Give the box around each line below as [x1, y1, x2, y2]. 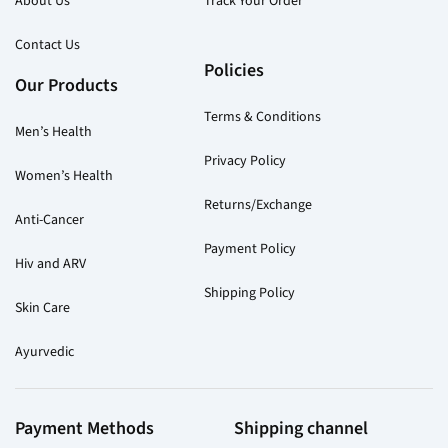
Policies [204, 58, 264, 81]
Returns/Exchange [204, 195, 312, 213]
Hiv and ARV [15, 254, 86, 272]
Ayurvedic [15, 342, 74, 360]
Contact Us [15, 35, 80, 53]
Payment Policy [204, 239, 296, 257]
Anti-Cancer [15, 210, 84, 228]
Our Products [15, 73, 118, 96]
